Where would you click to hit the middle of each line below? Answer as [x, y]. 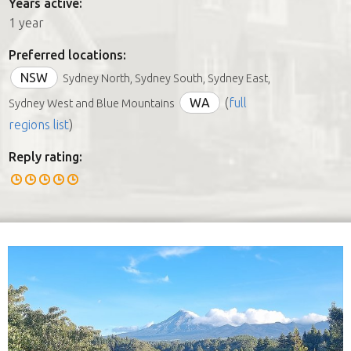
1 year [26, 22]
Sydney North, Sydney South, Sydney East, [166, 78]
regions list [39, 124]
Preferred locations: [67, 54]
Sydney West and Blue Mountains [92, 103]
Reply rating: [45, 156]
